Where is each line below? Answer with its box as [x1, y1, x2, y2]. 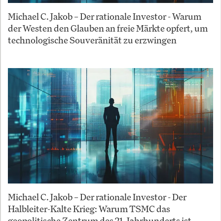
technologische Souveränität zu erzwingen [8, 34, 177, 46]
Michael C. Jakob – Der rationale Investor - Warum [8, 10, 201, 22]
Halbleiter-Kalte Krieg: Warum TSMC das [8, 202, 170, 215]
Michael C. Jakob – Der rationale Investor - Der [8, 190, 186, 203]
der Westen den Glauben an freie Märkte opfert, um [8, 22, 208, 34]
